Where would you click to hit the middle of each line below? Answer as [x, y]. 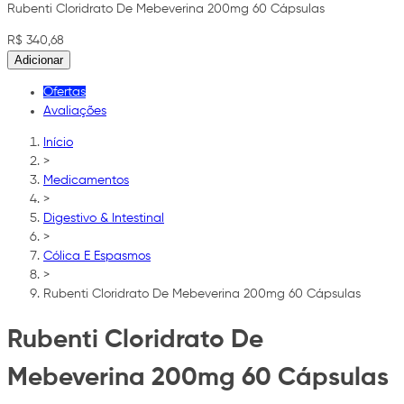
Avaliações [75, 110]
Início [58, 142]
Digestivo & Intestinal [104, 218]
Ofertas [64, 92]
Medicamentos [86, 180]
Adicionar [39, 60]
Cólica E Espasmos [97, 256]
